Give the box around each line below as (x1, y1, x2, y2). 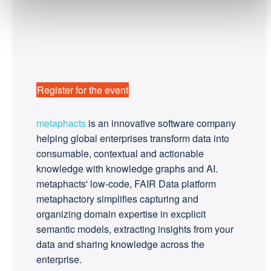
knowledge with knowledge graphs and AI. (36, 162, 218, 176)
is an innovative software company (86, 116, 236, 131)
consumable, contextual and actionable (36, 146, 204, 161)
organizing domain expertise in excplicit (36, 207, 206, 221)
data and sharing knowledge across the (36, 237, 204, 252)
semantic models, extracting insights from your (36, 222, 233, 237)
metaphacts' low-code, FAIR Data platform (36, 177, 216, 191)
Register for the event (37, 83, 128, 97)
